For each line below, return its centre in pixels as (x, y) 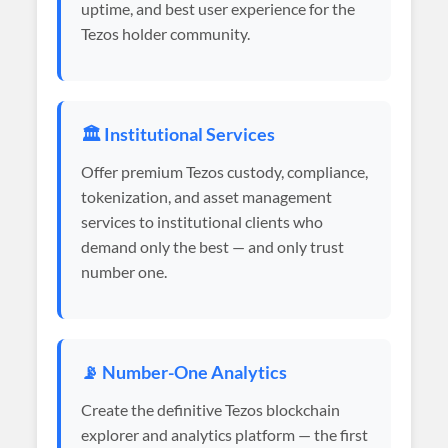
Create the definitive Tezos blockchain (211, 409)
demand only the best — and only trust (213, 246)
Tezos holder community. (166, 33)
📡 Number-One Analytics (184, 372)
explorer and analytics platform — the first (225, 434)
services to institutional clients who (202, 221)
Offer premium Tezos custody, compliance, (225, 171)
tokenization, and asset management (207, 196)
